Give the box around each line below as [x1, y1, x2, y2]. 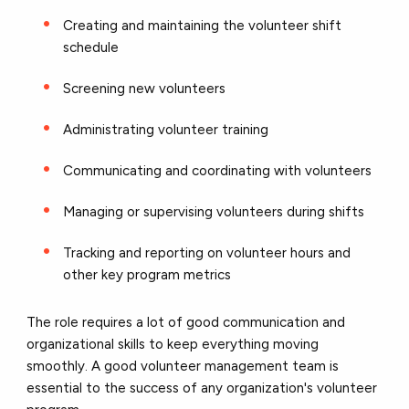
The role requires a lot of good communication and [26, 313, 346, 330]
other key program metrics [63, 266, 236, 283]
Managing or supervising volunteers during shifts [63, 203, 369, 220]
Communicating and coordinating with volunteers [63, 162, 376, 179]
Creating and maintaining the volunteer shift [63, 16, 342, 34]
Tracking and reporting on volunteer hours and [63, 244, 351, 261]
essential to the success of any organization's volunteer [26, 379, 378, 396]
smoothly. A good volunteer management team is [26, 357, 340, 374]
